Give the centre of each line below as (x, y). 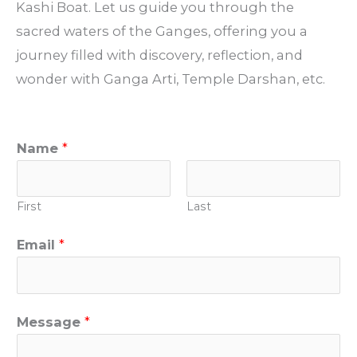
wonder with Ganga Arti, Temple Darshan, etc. (171, 79)
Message (51, 322)
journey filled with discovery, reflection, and (159, 55)
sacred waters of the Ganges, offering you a (163, 31)
